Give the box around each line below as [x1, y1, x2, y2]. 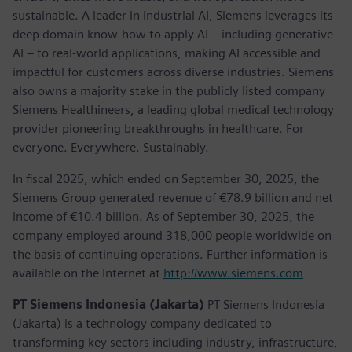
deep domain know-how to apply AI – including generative [13, 26, 333, 42]
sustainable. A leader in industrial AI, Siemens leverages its [13, 7, 333, 23]
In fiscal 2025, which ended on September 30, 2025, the [13, 170, 319, 186]
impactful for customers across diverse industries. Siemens [13, 64, 334, 79]
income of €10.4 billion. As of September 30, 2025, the [13, 208, 314, 224]
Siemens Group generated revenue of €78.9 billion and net [13, 189, 333, 205]
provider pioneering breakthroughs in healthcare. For [13, 120, 304, 136]
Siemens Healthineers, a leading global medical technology [13, 101, 334, 117]
